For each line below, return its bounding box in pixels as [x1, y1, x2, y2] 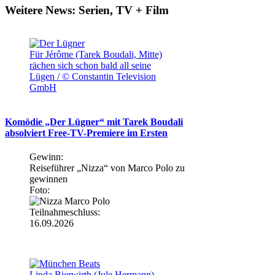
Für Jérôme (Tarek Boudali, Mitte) [29, 49, 162, 60]
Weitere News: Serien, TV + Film [5, 3, 169, 17]
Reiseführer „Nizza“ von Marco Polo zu [29, 163, 185, 173]
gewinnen [29, 174, 68, 184]
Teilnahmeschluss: [29, 207, 100, 217]
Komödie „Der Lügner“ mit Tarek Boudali [5, 116, 183, 127]
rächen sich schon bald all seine [29, 60, 151, 71]
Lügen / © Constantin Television [29, 71, 156, 82]
